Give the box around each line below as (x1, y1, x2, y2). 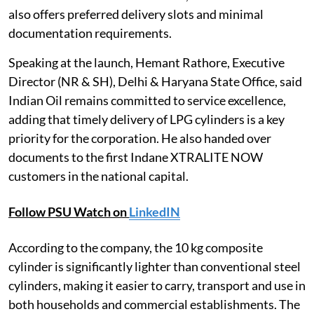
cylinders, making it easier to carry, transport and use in (8, 277, 306, 293)
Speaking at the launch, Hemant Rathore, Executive (8, 54, 285, 70)
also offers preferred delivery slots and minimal (8, 6, 264, 22)
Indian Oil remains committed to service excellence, (8, 92, 286, 108)
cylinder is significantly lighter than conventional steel (8, 258, 301, 274)
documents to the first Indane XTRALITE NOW (8, 149, 263, 165)
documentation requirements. (8, 25, 172, 41)
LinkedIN (129, 203, 180, 219)
